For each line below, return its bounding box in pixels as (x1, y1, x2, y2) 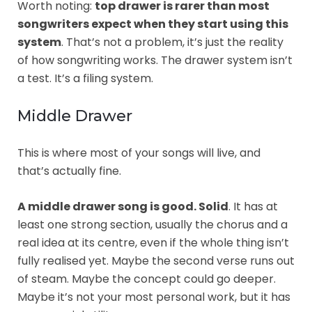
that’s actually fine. (17, 162, 121, 179)
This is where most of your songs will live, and (17, 144, 260, 161)
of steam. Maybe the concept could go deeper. (17, 270, 276, 287)
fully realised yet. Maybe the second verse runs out (17, 252, 295, 269)
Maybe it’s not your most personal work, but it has (17, 288, 290, 305)
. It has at (228, 198, 278, 214)
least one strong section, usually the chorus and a (17, 216, 288, 233)
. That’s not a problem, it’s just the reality (61, 33, 283, 50)
